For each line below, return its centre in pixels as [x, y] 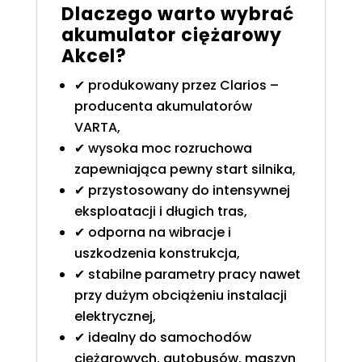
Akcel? [94, 57]
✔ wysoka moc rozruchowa [163, 149]
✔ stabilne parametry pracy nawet [187, 275]
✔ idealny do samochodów [162, 338]
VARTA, [97, 128]
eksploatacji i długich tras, [160, 212]
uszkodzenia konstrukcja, [157, 254]
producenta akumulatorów [163, 107]
